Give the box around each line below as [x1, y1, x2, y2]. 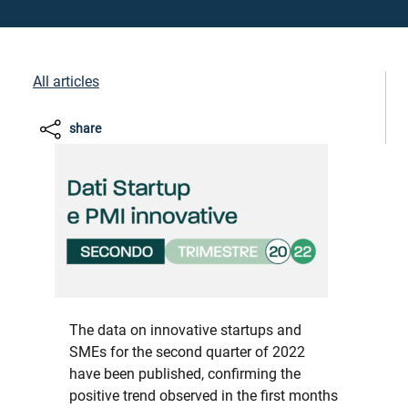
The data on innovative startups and [69, 321, 301, 339]
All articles [33, 73, 99, 90]
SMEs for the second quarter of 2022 [69, 343, 305, 361]
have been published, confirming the [69, 365, 301, 382]
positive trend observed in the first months [69, 387, 338, 404]
